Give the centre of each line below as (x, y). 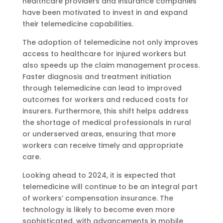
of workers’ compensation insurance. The (98, 198)
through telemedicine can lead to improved (102, 88)
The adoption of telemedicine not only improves (110, 42)
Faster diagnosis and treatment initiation (97, 76)
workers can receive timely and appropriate (103, 145)
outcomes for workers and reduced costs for (105, 99)
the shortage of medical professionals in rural (107, 122)
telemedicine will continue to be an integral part (110, 186)
